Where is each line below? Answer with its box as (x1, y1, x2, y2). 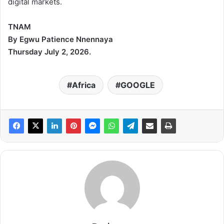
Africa (71, 80, 95, 90)
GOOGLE (120, 80, 155, 90)
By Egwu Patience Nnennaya (8, 34, 113, 44)
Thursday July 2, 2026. (8, 47, 91, 57)
